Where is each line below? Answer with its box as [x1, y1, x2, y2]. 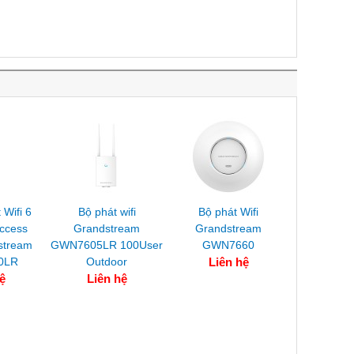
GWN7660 [202, 239, 254, 251]
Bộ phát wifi [77, 205, 136, 218]
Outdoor [86, 255, 127, 268]
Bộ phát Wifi [198, 205, 258, 218]
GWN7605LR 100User [51, 239, 163, 251]
